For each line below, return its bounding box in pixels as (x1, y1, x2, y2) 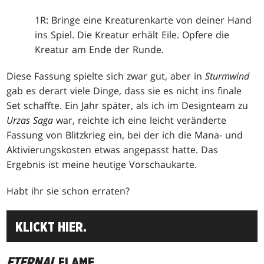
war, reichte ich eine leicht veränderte (53, 113, 227, 127)
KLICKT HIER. (15, 220, 87, 235)
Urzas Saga (6, 113, 54, 127)
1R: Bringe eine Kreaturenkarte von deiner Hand (35, 13, 252, 27)
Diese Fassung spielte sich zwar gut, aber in (6, 69, 206, 82)
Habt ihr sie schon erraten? (6, 184, 130, 197)
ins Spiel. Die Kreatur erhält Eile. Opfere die (35, 28, 230, 41)
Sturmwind (205, 69, 250, 82)
